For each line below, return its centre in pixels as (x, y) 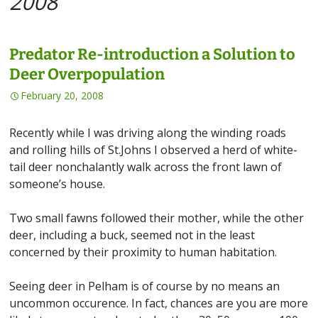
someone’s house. (57, 184)
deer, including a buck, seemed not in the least (132, 235)
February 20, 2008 (62, 95)
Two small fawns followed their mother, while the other (157, 218)
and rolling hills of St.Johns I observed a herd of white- (154, 150)
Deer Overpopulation (87, 74)
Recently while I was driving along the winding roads (148, 133)
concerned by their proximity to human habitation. (143, 252)
